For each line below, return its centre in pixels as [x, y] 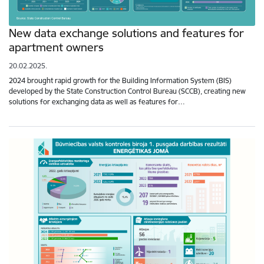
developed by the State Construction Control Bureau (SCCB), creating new [127, 91]
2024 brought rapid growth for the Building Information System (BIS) [120, 80]
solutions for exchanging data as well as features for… [97, 101]
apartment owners [56, 47]
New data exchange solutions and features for [126, 33]
